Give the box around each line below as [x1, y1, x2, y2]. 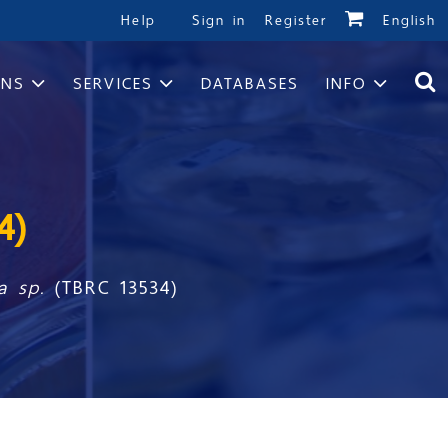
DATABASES [200, 69, 300, 99]
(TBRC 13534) [55, 271, 179, 304]
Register [264, 8, 328, 33]
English [383, 8, 436, 33]
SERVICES [73, 69, 153, 99]
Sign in [191, 8, 255, 33]
